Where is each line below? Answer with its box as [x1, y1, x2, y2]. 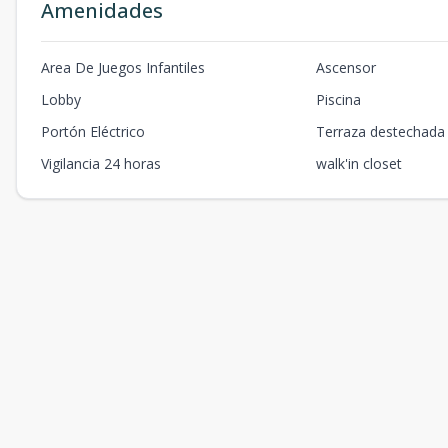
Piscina [316, 90, 362, 109]
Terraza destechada [316, 122, 446, 141]
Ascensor [316, 58, 377, 77]
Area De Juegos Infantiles [41, 58, 205, 77]
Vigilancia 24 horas [41, 154, 161, 173]
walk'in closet [316, 154, 403, 173]
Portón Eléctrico [41, 122, 145, 141]
